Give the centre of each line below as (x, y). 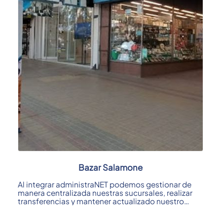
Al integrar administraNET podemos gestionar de (105, 184)
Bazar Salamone (110, 168)
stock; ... (33, 210)
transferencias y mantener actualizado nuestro (101, 201)
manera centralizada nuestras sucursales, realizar (105, 193)
